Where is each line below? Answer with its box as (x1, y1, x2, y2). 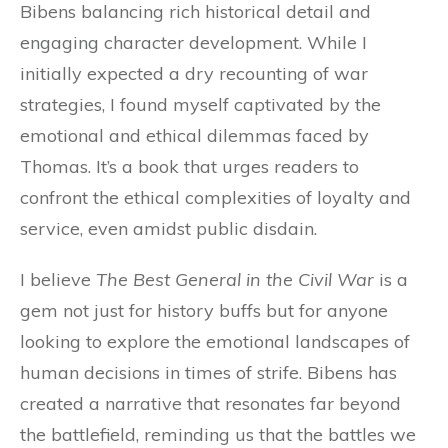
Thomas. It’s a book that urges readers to (20, 155, 359, 179)
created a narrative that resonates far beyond (20, 392, 401, 416)
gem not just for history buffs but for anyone (20, 299, 388, 323)
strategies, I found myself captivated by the (20, 93, 381, 117)
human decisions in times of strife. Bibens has (20, 361, 397, 385)
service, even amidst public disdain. (20, 217, 317, 241)
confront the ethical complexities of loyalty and (20, 186, 411, 210)
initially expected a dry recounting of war (20, 62, 368, 86)
